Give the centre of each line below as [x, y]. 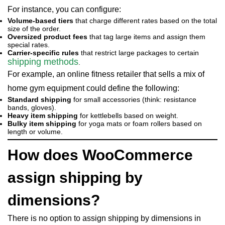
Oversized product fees [47, 37]
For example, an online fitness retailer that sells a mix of [106, 74]
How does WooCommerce [100, 155]
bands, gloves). [32, 107]
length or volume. [35, 132]
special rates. [29, 45]
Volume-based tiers [40, 21]
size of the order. [34, 29]
